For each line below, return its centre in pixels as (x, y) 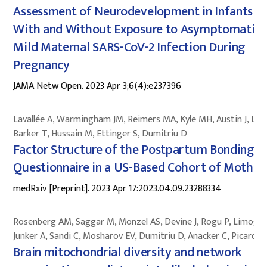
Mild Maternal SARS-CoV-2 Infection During (130, 47)
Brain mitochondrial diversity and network (128, 252)
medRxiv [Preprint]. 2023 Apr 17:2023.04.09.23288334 (117, 188)
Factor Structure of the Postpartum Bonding (134, 150)
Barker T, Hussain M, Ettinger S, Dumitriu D (100, 133)
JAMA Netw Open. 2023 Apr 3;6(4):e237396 (97, 86)
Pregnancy (41, 65)
